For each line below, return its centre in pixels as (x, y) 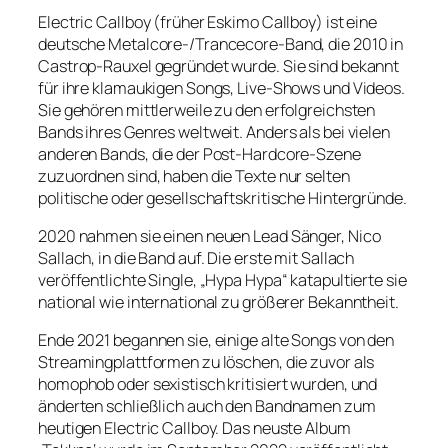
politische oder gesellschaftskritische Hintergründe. (222, 197)
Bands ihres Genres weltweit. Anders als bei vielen (214, 131)
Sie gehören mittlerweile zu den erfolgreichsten (207, 109)
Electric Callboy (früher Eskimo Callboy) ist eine (208, 21)
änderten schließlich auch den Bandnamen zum (207, 406)
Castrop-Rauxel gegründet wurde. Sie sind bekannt (219, 65)
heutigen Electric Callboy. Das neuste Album (194, 428)
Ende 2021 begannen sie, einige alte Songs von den (216, 340)
